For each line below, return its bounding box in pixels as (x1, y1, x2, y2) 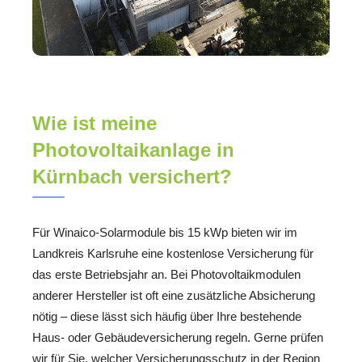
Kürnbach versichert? (32, 165, 232, 187)
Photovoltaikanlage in (32, 138, 234, 161)
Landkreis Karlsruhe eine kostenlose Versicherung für (32, 246, 314, 260)
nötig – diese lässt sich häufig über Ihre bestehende (32, 309, 301, 323)
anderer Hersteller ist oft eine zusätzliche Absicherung (32, 288, 315, 302)
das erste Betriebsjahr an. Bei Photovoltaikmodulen (32, 267, 301, 281)
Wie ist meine (32, 112, 157, 134)
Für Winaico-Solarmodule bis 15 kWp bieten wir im (32, 225, 297, 239)
